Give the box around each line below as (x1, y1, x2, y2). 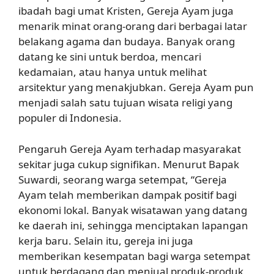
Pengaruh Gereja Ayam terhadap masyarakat (18, 141, 241, 156)
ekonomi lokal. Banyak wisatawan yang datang (18, 202, 247, 217)
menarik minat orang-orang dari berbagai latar (18, 19, 247, 33)
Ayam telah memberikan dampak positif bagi (18, 187, 237, 202)
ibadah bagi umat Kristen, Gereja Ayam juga (18, 4, 234, 18)
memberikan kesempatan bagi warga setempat (18, 248, 250, 263)
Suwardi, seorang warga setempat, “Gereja (18, 172, 227, 187)
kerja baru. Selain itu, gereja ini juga (18, 233, 193, 248)
